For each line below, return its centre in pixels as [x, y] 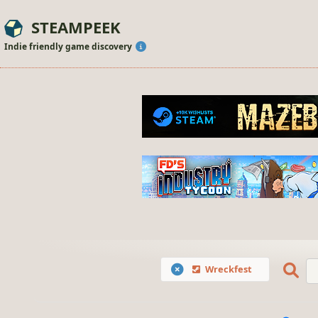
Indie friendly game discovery [69, 46]
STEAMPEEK [76, 27]
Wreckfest [228, 269]
